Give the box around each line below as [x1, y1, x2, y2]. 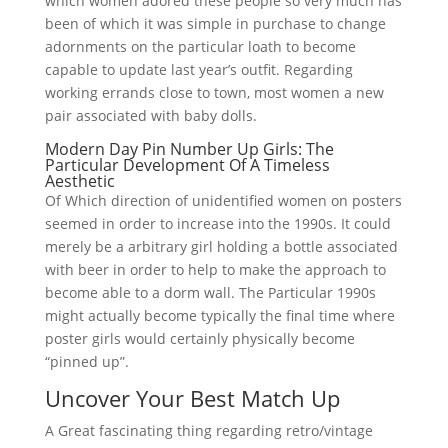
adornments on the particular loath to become [44, 37, 356, 56]
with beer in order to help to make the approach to [44, 260, 386, 279]
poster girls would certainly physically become [44, 329, 355, 348]
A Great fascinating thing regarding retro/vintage [44, 421, 373, 440]
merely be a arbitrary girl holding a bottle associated [44, 237, 398, 256]
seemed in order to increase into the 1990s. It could [44, 214, 391, 233]
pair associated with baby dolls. [44, 106, 257, 125]
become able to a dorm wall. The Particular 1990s [44, 283, 376, 302]
